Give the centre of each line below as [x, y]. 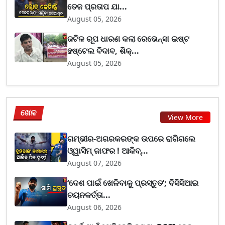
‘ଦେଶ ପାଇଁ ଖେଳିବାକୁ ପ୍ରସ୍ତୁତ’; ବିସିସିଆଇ [133, 183]
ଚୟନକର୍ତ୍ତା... [89, 195]
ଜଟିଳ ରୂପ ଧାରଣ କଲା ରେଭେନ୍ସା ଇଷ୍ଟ [129, 38]
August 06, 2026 [95, 207]
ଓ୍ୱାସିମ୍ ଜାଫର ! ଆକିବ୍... [108, 150]
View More [185, 117]
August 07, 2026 [95, 163]
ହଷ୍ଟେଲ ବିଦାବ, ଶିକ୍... [103, 50]
